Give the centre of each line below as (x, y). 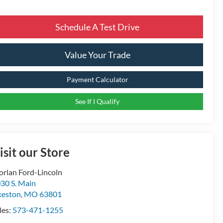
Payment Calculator (97, 79)
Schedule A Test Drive (97, 27)
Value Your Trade (97, 55)
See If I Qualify (97, 101)
